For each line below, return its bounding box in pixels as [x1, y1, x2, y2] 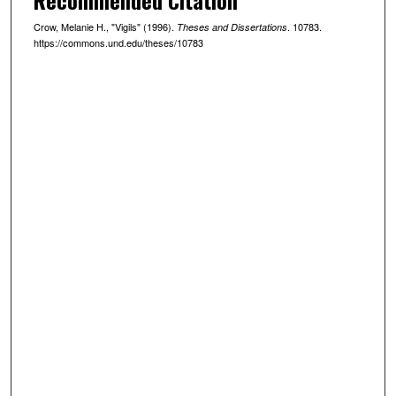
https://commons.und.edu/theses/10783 [33, 34, 203, 49]
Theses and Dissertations [176, 19, 287, 34]
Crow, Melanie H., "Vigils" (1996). [33, 19, 177, 34]
